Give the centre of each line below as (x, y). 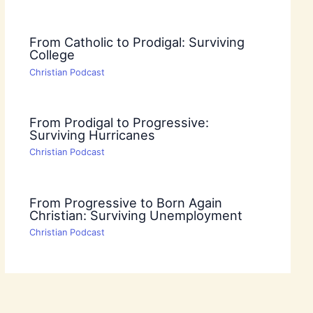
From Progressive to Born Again (125, 202)
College (52, 55)
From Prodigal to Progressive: (119, 123)
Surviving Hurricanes (92, 135)
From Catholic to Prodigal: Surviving (137, 42)
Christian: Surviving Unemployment (136, 215)
